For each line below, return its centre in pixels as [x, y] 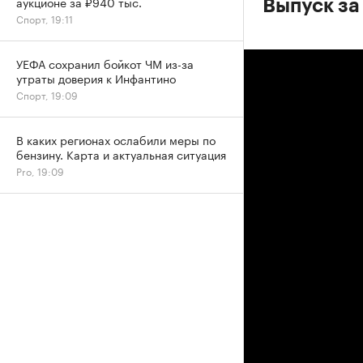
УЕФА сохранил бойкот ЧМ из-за [105, 63]
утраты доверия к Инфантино [96, 78]
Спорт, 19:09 [47, 94]
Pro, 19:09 [40, 171]
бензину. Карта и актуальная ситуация [121, 154]
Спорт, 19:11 [45, 18]
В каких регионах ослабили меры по [116, 139]
